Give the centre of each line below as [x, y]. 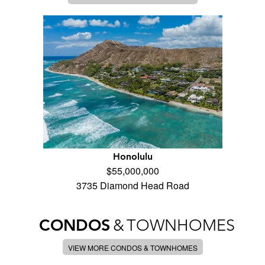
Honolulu [132, 157]
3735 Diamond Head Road [132, 186]
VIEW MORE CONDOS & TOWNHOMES [132, 248]
